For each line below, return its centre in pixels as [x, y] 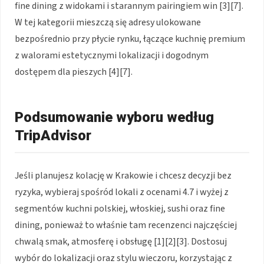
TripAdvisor [53, 135]
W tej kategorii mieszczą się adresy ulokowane [108, 22]
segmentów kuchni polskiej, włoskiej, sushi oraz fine [120, 208]
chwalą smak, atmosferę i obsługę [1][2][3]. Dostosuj [121, 241]
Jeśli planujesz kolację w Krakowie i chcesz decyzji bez [123, 175]
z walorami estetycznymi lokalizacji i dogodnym [112, 55]
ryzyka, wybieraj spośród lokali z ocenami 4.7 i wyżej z [122, 192]
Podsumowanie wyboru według [114, 117]
